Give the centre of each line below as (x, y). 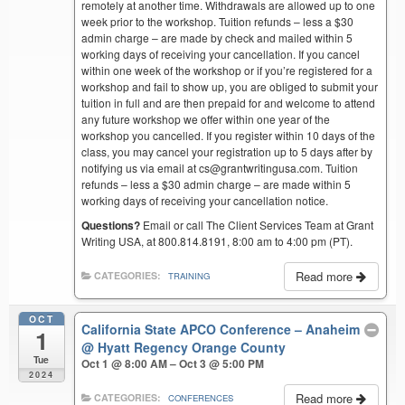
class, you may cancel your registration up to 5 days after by (227, 151)
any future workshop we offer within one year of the (206, 118)
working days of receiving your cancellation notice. (205, 200)
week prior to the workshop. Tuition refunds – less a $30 (218, 21)
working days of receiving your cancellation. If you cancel (221, 53)
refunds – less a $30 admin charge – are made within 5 (217, 184)
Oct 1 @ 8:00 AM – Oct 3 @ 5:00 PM (173, 363)
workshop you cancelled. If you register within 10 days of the (229, 135)
